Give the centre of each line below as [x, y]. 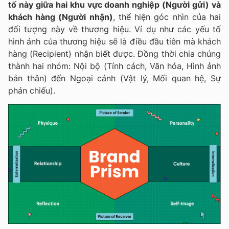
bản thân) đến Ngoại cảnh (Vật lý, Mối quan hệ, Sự [114, 78]
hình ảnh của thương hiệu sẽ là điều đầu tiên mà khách [114, 42]
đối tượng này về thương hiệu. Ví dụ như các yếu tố [114, 29]
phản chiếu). [32, 91]
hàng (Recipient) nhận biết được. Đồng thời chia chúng [114, 54]
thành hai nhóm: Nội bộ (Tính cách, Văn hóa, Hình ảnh [114, 66]
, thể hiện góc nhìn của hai [167, 17]
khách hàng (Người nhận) [61, 17]
